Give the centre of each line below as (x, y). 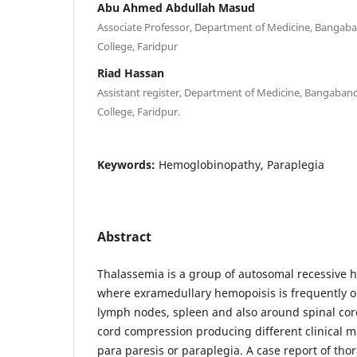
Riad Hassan (131, 73)
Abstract (124, 236)
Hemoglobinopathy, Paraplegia (241, 164)
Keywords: (128, 164)
